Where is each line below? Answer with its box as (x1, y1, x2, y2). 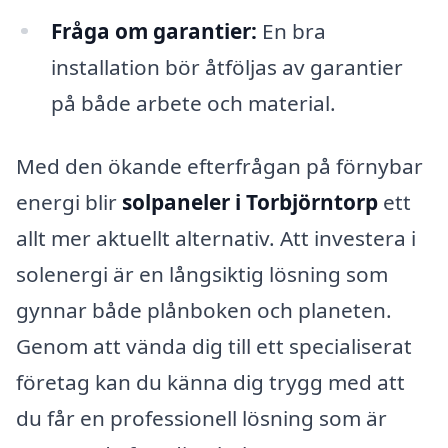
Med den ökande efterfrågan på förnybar (16, 152, 423, 181)
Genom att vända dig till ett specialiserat (16, 332, 412, 361)
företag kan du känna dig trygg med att (16, 368, 405, 397)
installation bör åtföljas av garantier (50, 52, 403, 81)
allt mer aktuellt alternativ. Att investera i (16, 224, 416, 253)
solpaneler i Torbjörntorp (122, 188, 378, 217)
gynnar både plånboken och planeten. (16, 296, 392, 325)
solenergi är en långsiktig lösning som (16, 260, 388, 289)
